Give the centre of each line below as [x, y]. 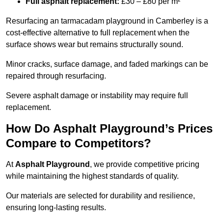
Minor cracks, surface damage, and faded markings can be [107, 64]
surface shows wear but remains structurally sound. [95, 45]
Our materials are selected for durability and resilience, [100, 196]
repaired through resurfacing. [56, 76]
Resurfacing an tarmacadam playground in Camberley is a [107, 21]
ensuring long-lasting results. [56, 208]
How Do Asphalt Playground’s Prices [109, 129]
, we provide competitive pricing [145, 165]
